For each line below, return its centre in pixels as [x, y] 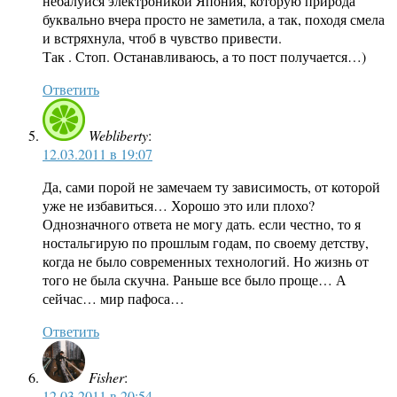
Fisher [106, 378]
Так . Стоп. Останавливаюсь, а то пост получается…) [204, 57]
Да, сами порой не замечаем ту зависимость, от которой [211, 187]
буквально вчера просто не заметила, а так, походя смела [214, 19]
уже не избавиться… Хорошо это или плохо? [179, 206]
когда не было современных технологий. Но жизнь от [206, 261]
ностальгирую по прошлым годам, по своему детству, [206, 243]
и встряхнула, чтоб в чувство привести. [162, 38]
